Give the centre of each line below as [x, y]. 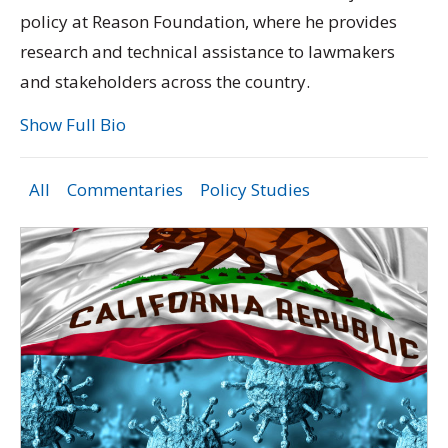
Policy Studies [254, 190]
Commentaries [124, 190]
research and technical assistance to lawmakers [207, 51]
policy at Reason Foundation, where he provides [208, 21]
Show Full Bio [73, 125]
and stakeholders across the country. [165, 81]
